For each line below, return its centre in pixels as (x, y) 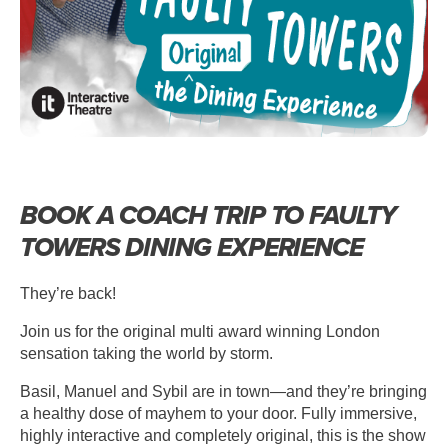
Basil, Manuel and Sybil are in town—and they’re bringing (223, 391)
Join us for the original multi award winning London (200, 331)
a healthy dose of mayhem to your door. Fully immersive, (218, 413)
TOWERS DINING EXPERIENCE (192, 246)
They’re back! (68, 293)
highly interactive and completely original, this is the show (223, 435)
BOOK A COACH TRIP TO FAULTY (208, 214)
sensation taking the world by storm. (146, 353)
